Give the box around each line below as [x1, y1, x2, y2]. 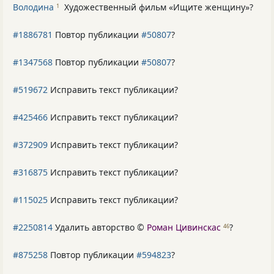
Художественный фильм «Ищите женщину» [64, 1, 250, 13]
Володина [13, 1, 54, 13]
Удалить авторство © [53, 221, 147, 234]
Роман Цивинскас [147, 221, 221, 234]
